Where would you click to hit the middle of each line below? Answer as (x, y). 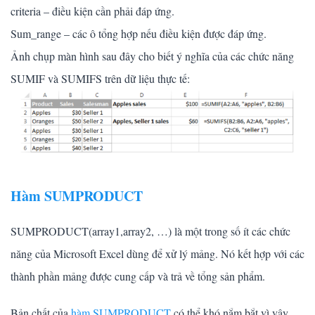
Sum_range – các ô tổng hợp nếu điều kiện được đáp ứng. (139, 34)
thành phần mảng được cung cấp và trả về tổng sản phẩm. (138, 276)
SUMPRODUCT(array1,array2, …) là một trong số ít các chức (150, 231)
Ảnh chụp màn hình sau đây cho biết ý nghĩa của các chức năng (152, 56)
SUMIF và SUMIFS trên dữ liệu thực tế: (100, 79)
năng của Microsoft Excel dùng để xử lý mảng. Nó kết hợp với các (157, 254)
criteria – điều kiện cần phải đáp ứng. (92, 11)
